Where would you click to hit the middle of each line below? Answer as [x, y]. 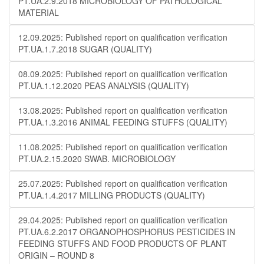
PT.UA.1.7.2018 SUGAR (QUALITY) [85, 49]
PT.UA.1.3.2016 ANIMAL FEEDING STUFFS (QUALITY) [123, 122]
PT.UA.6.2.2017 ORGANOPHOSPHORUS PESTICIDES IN [127, 232]
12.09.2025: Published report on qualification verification [123, 37]
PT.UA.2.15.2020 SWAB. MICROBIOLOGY [97, 159]
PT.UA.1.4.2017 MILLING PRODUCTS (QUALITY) [112, 195]
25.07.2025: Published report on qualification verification [123, 183]
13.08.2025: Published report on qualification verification [123, 110]
